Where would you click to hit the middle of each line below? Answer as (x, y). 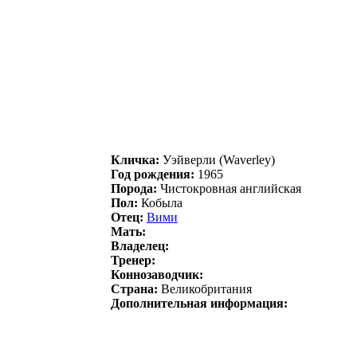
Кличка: (135, 159)
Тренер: (133, 260)
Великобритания (205, 288)
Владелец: (140, 245)
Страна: (134, 288)
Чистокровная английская (229, 188)
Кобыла (160, 202)
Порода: (134, 188)
